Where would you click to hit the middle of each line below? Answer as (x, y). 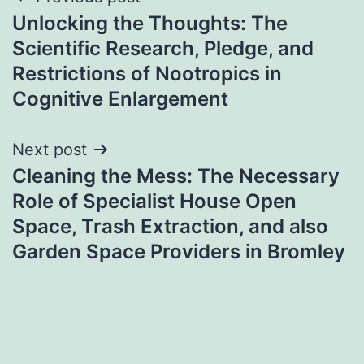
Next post (50, 149)
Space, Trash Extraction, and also (170, 226)
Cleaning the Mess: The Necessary (176, 175)
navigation (82, 38)
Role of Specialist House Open (154, 201)
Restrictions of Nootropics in (147, 73)
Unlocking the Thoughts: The (150, 23)
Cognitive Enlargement (120, 98)
